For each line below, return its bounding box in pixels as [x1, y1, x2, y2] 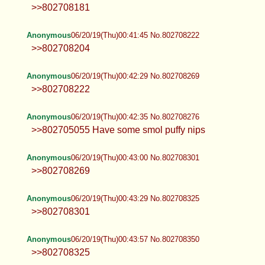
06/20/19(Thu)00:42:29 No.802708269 [70, 71, 199, 80]
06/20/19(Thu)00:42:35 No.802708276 [70, 112, 199, 121]
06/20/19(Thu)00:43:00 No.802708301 [70, 153, 199, 162]
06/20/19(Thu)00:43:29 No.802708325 [70, 193, 199, 203]
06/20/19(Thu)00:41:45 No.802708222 [70, 30, 199, 40]
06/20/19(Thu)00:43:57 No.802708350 [70, 234, 199, 244]
